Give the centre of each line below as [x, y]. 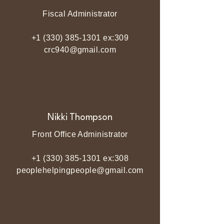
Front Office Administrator [80, 134]
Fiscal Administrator [80, 14]
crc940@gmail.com [80, 50]
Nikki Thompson [80, 117]
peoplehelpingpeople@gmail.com [80, 170]
